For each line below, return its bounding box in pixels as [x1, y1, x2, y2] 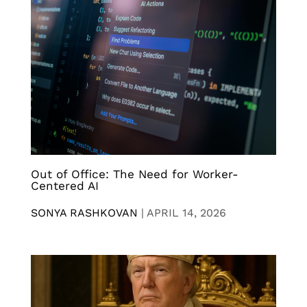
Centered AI [31, 179, 99, 193]
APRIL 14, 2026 [147, 206, 226, 220]
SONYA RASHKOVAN [31, 206, 138, 220]
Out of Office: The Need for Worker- [31, 167, 238, 182]
